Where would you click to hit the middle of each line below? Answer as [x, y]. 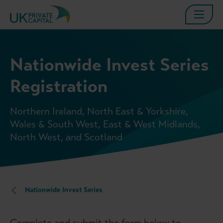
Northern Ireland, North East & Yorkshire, [99, 111]
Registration [59, 86]
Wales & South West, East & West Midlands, [105, 124]
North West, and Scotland [66, 137]
